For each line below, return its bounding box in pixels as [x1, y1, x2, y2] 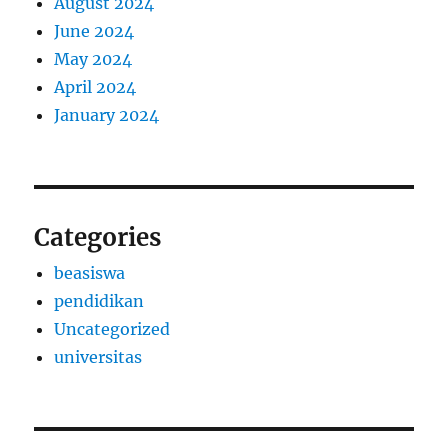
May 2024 [54, 49, 133, 70]
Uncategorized [54, 319, 171, 340]
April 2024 [54, 77, 137, 98]
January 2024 [54, 105, 160, 126]
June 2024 [54, 21, 135, 42]
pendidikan [54, 291, 145, 312]
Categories [34, 222, 162, 254]
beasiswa [54, 263, 126, 284]
